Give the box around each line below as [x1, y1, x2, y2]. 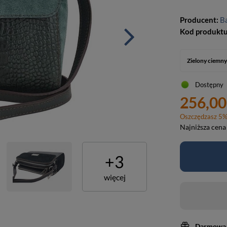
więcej [103, 172, 126, 182]
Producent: [180, 15, 220, 24]
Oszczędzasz [180, 112, 219, 121]
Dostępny [195, 81, 224, 89]
